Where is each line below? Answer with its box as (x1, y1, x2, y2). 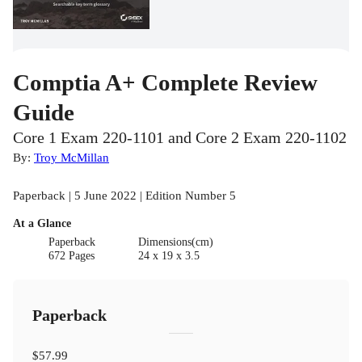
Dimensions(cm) (137, 236, 213, 249)
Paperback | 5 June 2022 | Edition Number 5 (13, 188, 236, 203)
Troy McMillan (34, 150, 109, 165)
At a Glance (13, 217, 71, 230)
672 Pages (48, 250, 95, 263)
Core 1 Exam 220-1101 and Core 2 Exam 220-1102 (13, 129, 347, 147)
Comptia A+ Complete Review (13, 69, 318, 96)
